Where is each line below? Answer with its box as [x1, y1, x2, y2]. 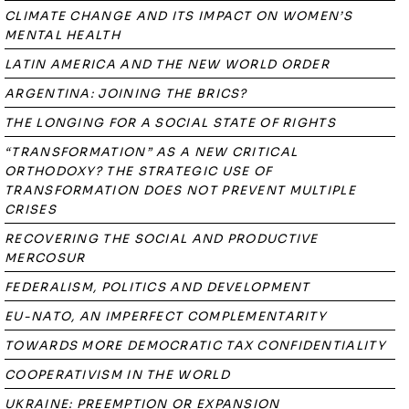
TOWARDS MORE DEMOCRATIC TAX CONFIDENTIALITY [5, 338, 385, 353]
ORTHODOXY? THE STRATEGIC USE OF [5, 163, 273, 179]
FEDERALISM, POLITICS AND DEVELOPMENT [5, 279, 310, 295]
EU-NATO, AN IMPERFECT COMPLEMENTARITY [5, 309, 327, 324]
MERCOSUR [5, 250, 86, 266]
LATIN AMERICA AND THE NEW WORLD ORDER [5, 57, 330, 72]
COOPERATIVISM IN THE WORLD [5, 367, 230, 383]
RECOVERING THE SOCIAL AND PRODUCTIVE [5, 231, 319, 246]
